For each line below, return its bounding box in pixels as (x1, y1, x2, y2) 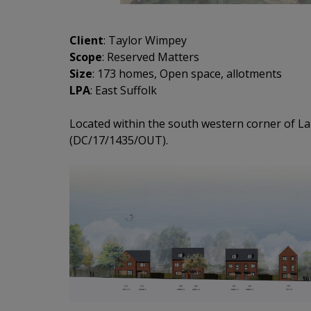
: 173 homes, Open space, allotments (92, 66, 282, 82)
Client (69, 33, 103, 49)
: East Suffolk (90, 83, 157, 99)
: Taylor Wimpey (103, 33, 187, 49)
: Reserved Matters (102, 49, 199, 65)
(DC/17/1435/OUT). (69, 133, 168, 149)
